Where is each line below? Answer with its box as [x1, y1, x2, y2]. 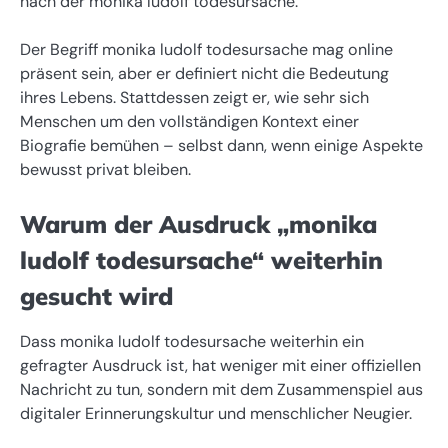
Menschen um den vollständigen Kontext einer [20, 110, 359, 132]
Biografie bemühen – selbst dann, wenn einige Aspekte [20, 134, 423, 156]
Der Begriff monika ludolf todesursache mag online [20, 38, 393, 60]
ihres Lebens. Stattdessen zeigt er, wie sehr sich [20, 86, 369, 108]
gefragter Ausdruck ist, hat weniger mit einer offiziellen [20, 355, 421, 377]
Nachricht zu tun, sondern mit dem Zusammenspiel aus [20, 379, 423, 401]
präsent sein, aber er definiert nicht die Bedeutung [20, 62, 389, 84]
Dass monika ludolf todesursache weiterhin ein [20, 331, 364, 353]
